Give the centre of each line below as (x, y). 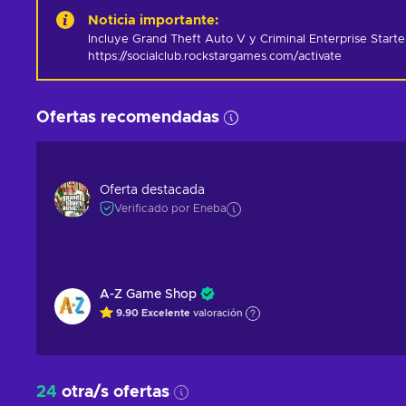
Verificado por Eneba (170, 208)
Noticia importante (151, 20)
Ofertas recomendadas (128, 118)
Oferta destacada (152, 190)
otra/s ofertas (113, 392)
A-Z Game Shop (148, 295)
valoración (218, 314)
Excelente (167, 314)
